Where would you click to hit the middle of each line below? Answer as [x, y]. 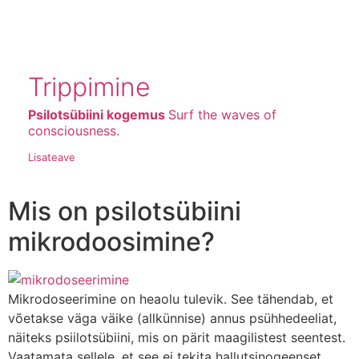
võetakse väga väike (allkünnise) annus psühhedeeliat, [172, 318]
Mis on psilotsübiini [125, 211]
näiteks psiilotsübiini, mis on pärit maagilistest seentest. [177, 337]
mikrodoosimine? [111, 241]
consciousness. [74, 130]
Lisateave [52, 157]
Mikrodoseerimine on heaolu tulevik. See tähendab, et [171, 298]
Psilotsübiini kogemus [98, 114]
